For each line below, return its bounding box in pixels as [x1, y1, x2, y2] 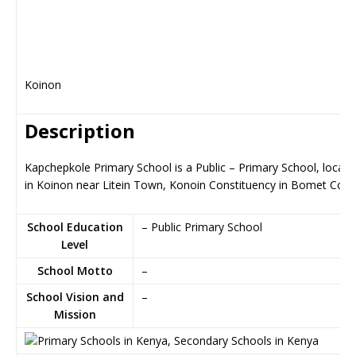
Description [25, 118, 135, 144]
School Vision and [25, 289, 124, 304]
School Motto [37, 263, 113, 278]
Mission [53, 307, 96, 322]
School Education [26, 219, 123, 234]
